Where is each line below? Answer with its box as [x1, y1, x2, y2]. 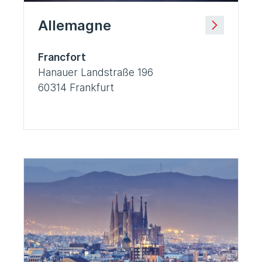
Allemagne [38, 16, 111, 34]
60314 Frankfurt [38, 81, 114, 94]
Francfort [38, 50, 86, 63]
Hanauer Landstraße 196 [38, 65, 153, 78]
